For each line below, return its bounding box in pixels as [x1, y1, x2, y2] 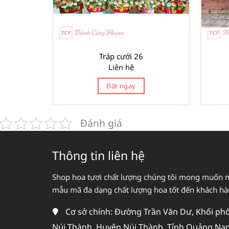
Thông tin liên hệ [52, 147, 145, 164]
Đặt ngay [106, 81, 136, 90]
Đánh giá [80, 116, 122, 130]
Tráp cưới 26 [99, 51, 143, 62]
